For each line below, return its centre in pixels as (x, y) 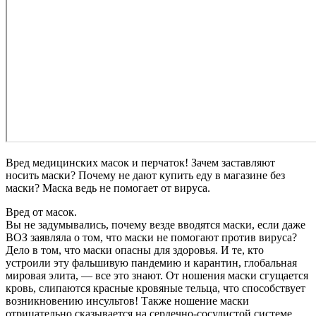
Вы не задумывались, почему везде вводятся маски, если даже (156, 224)
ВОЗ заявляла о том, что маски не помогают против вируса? (151, 237)
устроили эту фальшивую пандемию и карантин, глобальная (151, 262)
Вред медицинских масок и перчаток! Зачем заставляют (140, 162)
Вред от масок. (41, 212)
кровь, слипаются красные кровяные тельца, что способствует (156, 288)
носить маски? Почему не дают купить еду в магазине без (145, 175)
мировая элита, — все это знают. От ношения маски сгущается (157, 275)
